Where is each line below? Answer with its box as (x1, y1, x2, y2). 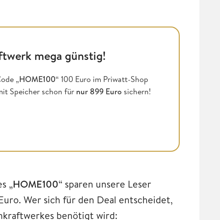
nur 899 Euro (76, 85, 122, 97)
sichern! (122, 85, 151, 97)
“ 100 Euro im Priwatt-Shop (55, 73, 148, 84)
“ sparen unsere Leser (58, 177, 151, 191)
